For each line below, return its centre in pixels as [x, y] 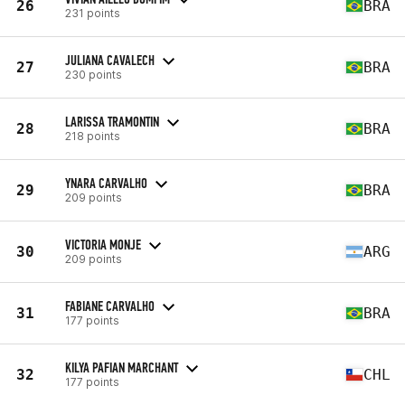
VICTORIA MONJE [103, 244]
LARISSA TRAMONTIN [112, 121]
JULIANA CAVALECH [110, 60]
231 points [93, 13]
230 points [94, 74]
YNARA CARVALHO [106, 183]
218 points [93, 136]
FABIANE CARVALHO [110, 306]
